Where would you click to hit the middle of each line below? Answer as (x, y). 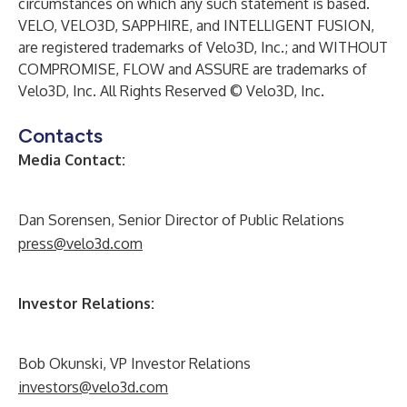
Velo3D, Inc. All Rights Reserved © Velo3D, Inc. (171, 91)
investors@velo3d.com (93, 387)
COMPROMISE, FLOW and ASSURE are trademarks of (193, 69)
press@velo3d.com (80, 243)
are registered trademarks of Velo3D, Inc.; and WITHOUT (203, 47)
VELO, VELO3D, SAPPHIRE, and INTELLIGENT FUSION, (196, 25)
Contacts (60, 136)
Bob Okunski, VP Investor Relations (134, 363)
